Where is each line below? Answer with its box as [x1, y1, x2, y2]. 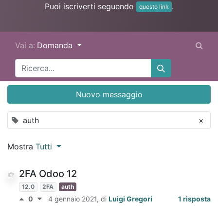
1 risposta [178, 195, 211, 203]
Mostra [7, 142, 36, 152]
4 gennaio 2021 [48, 195, 97, 203]
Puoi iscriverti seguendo [44, 1, 136, 11]
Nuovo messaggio [75, 90, 143, 100]
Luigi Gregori [109, 195, 152, 203]
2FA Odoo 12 [19, 168, 77, 180]
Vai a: [15, 40, 35, 51]
